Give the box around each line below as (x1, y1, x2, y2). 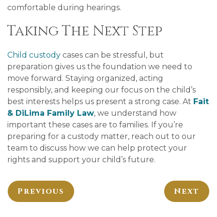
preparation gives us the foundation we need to (7, 62, 192, 71)
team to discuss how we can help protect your (7, 143, 187, 153)
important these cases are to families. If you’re (7, 120, 183, 129)
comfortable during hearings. (7, 3, 121, 12)
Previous (17, 186, 64, 197)
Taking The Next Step (7, 22, 162, 41)
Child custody (7, 50, 61, 60)
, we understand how (94, 108, 176, 118)
